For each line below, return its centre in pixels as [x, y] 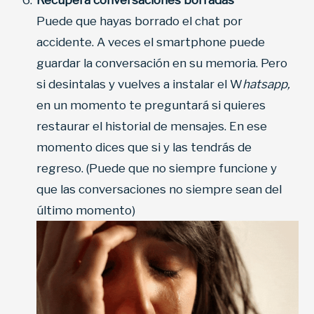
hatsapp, [266, 84]
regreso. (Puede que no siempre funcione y [157, 169]
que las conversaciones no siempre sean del [159, 190]
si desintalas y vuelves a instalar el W [139, 84]
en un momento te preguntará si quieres [151, 105]
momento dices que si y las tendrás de [144, 148]
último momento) [86, 211]
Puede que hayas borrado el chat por [139, 21]
